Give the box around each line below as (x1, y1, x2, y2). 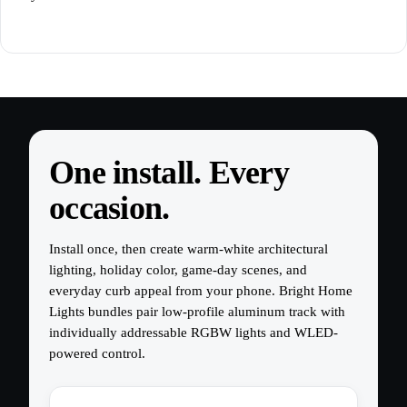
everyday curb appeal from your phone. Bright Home (49, 283, 352, 299)
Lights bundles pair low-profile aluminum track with (49, 304, 345, 320)
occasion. (49, 190, 170, 227)
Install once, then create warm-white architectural (49, 242, 328, 257)
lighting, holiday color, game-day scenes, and (49, 263, 307, 278)
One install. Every (49, 154, 290, 192)
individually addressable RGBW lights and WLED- (49, 325, 338, 341)
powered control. (49, 346, 145, 362)
